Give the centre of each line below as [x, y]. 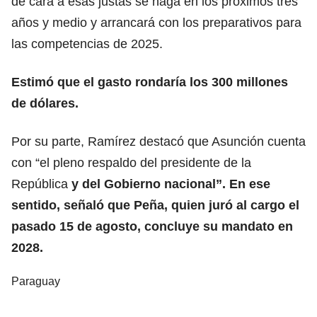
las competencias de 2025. [87, 44]
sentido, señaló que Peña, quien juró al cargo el [155, 205]
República [41, 184]
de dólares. [45, 103]
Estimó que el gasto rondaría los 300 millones [150, 82]
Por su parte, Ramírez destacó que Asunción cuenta [158, 141]
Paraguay [36, 281]
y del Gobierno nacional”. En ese [171, 184]
